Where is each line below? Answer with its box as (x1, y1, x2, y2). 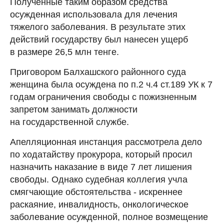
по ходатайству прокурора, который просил (10, 149, 192, 159)
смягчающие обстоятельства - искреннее (10, 186, 182, 197)
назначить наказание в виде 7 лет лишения (10, 161, 192, 172)
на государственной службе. (10, 116, 129, 127)
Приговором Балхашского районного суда (10, 66, 186, 77)
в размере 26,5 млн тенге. (10, 46, 119, 57)
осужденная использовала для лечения (10, 9, 177, 19)
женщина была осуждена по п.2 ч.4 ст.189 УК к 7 (10, 79, 212, 89)
